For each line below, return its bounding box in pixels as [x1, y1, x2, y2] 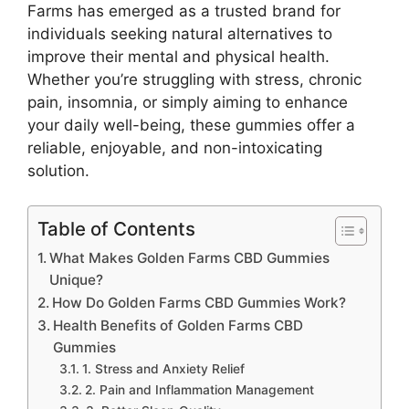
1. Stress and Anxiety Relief [81, 362, 245, 376]
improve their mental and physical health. [27, 47, 330, 66]
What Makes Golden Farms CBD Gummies [49, 249, 330, 267]
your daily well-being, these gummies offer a [27, 115, 355, 134]
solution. [27, 161, 89, 180]
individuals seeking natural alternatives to [27, 24, 332, 43]
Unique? [49, 271, 104, 288]
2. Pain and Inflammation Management [84, 383, 314, 397]
